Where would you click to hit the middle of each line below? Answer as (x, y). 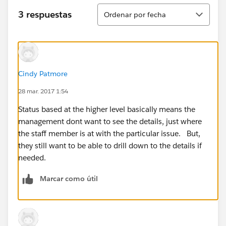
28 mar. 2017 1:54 (43, 91)
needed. (32, 157)
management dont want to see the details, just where (110, 121)
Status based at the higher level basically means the (107, 109)
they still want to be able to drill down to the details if (110, 145)
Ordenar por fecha (135, 14)
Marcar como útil (69, 178)
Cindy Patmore (43, 73)
